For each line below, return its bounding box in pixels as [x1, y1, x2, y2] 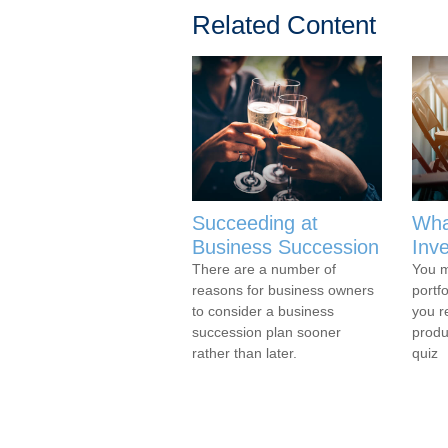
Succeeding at [192, 212, 318, 235]
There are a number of [192, 261, 336, 278]
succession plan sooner [192, 324, 341, 341]
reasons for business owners [192, 282, 374, 299]
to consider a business [192, 303, 334, 320]
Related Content [192, 10, 376, 41]
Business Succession [192, 236, 379, 259]
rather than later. [192, 345, 297, 362]
